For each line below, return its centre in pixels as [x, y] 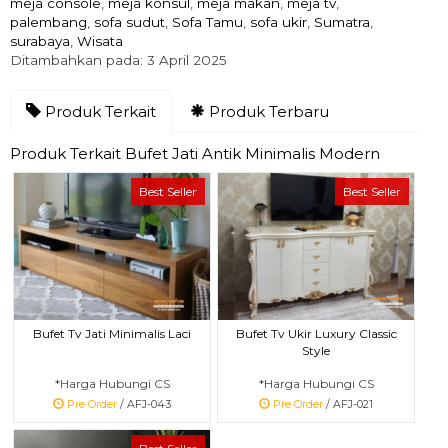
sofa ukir [278, 22]
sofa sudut [129, 22]
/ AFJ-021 [348, 404]
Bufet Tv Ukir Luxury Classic [316, 333]
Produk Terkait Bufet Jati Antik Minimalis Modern [195, 153]
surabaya [40, 41]
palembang [48, 22]
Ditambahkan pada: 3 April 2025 [118, 60]
